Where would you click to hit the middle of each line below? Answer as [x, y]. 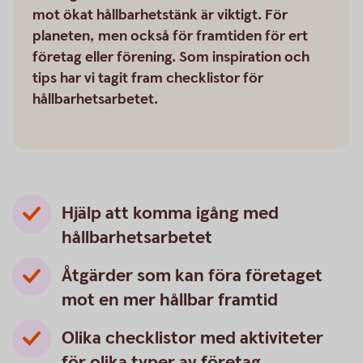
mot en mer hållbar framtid [170, 300]
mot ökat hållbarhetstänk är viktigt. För [160, 15]
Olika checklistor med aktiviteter [192, 338]
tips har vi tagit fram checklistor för [148, 78]
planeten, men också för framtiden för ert [170, 36]
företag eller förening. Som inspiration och [171, 57]
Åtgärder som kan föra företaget [192, 276]
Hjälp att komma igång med [170, 214]
